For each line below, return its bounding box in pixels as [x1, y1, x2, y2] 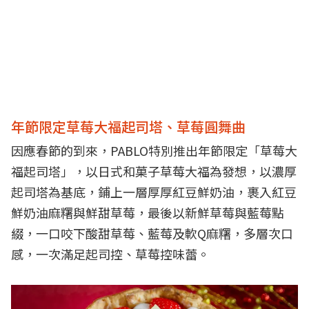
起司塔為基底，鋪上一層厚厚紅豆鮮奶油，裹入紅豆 [11, 182, 297, 201]
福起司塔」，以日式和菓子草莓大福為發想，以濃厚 [11, 161, 297, 180]
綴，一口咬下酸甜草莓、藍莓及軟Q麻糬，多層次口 [11, 223, 293, 242]
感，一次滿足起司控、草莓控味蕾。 [11, 244, 210, 263]
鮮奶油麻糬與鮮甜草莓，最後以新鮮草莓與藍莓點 [11, 203, 284, 221]
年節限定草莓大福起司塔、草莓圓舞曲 [11, 116, 246, 137]
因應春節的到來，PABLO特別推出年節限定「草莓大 [11, 141, 297, 159]
